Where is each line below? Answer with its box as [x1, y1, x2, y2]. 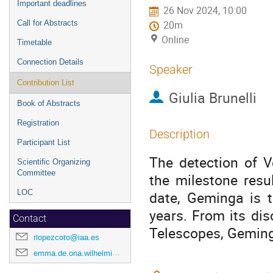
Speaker [149, 62, 193, 77]
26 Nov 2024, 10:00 [163, 4, 247, 18]
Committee [17, 168, 55, 177]
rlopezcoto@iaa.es [34, 232, 99, 243]
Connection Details [17, 57, 83, 66]
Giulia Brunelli [168, 88, 257, 108]
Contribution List [17, 78, 74, 87]
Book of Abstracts [17, 99, 80, 108]
